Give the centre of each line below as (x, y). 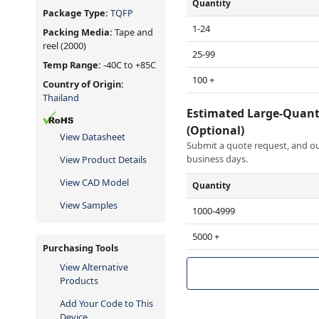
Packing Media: (78, 32)
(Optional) (217, 130)
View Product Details (103, 160)
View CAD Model (94, 183)
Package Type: (77, 13)
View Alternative (94, 267)
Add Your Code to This (106, 304)
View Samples (89, 205)
